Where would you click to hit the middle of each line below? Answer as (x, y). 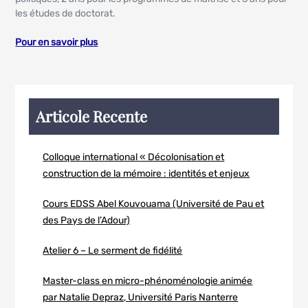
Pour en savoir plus (57, 42)
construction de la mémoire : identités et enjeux (146, 174)
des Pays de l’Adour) (87, 220)
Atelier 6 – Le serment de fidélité (113, 251)
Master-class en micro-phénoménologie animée (148, 281)
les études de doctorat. (66, 13)
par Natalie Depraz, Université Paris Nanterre (141, 297)
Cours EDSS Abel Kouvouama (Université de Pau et (154, 204)
